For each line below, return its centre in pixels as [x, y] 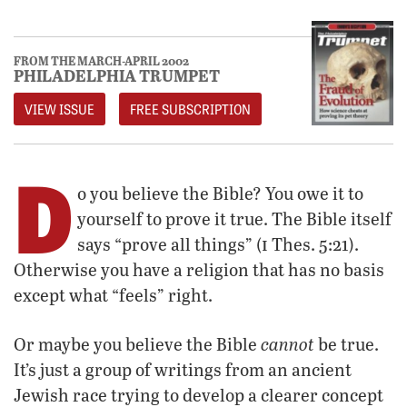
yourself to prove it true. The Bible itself [234, 219]
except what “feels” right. [113, 295]
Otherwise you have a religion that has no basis [199, 270]
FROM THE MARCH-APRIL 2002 [101, 61]
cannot [288, 344]
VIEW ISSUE [60, 109]
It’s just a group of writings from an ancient [183, 370]
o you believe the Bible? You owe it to [220, 194]
